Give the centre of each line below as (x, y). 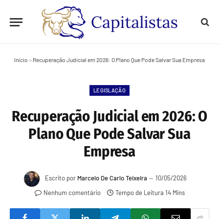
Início (21, 60)
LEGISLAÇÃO (109, 90)
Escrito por (60, 178)
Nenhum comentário (72, 193)
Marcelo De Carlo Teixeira (112, 178)
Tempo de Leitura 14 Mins (150, 193)
